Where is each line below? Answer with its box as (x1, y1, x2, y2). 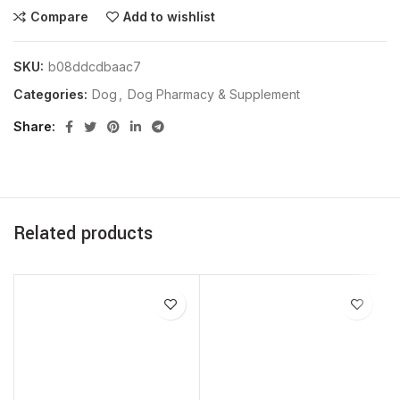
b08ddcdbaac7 (48, 59, 141, 74)
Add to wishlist (123, 9, 215, 24)
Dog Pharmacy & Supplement (128, 87, 300, 102)
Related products (13, 221, 153, 246)
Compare (30, 9, 88, 24)
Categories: (13, 87, 91, 102)
